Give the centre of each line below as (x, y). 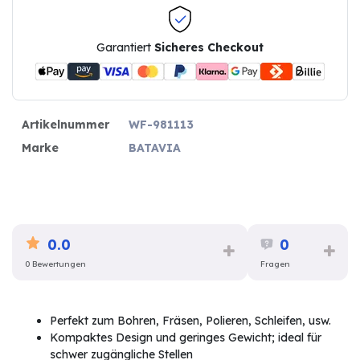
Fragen (275, 264)
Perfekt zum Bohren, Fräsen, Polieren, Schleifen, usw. (190, 320)
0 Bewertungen (55, 264)
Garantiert (125, 47)
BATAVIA (155, 147)
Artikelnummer (65, 124)
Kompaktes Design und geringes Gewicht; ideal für (186, 337)
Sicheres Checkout (209, 47)
